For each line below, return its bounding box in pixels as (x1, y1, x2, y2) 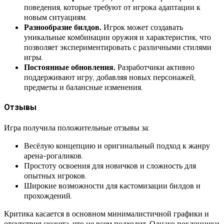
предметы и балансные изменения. (24, 81, 142, 92)
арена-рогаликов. (24, 150, 83, 161)
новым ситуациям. (24, 11, 87, 22)
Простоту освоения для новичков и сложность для (24, 160, 196, 171)
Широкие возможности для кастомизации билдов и (24, 180, 200, 191)
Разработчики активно (115, 61, 194, 72)
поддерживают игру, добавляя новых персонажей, (24, 71, 195, 82)
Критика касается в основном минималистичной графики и (4, 208, 209, 219)
